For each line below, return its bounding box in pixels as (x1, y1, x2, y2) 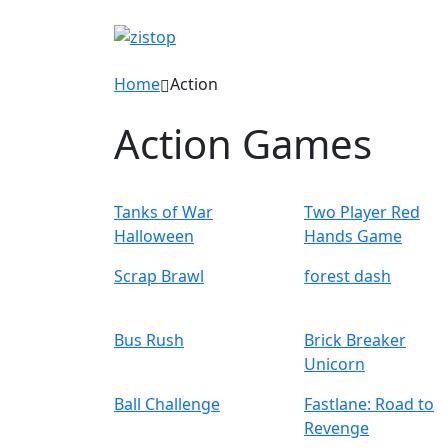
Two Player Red (304, 201, 420, 223)
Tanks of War (114, 201, 213, 223)
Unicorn (304, 353, 365, 375)
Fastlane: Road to (304, 393, 434, 415)
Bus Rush (114, 329, 184, 351)
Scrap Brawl (114, 265, 204, 287)
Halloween (114, 225, 194, 247)
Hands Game (304, 225, 402, 247)
